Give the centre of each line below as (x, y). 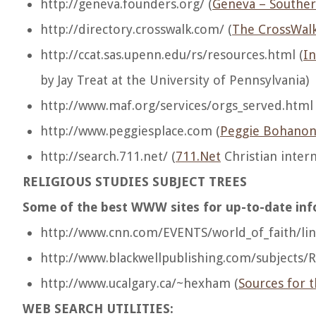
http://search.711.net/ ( (108, 156)
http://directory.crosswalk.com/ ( (136, 29)
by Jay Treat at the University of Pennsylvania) (175, 80)
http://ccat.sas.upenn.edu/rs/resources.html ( (172, 55)
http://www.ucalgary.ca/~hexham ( (139, 283)
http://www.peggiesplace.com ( (130, 131)
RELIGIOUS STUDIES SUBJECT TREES (135, 182)
